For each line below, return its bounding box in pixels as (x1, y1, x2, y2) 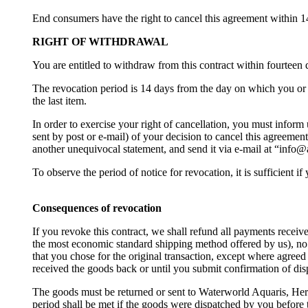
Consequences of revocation (32, 202, 162, 214)
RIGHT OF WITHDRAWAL (32, 36, 168, 48)
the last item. (32, 95, 87, 107)
